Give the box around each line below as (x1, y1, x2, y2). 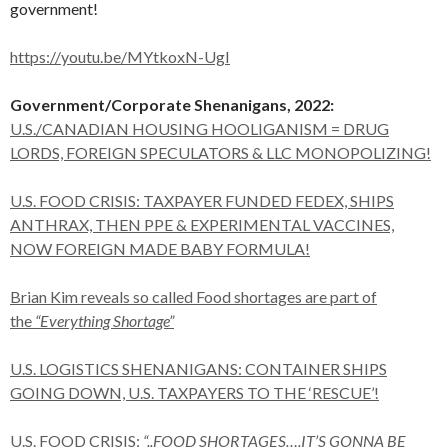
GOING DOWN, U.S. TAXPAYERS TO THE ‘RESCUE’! (10, 383, 379, 402)
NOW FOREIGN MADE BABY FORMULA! (10, 239, 310, 258)
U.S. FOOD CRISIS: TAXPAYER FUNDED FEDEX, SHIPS (10, 191, 394, 210)
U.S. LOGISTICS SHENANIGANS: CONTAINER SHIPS (10, 359, 387, 378)
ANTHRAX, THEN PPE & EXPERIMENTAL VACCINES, (10, 215, 394, 234)
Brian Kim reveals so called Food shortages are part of (10, 287, 377, 306)
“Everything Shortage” (35, 311, 174, 330)
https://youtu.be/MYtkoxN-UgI (10, 47, 230, 66)
